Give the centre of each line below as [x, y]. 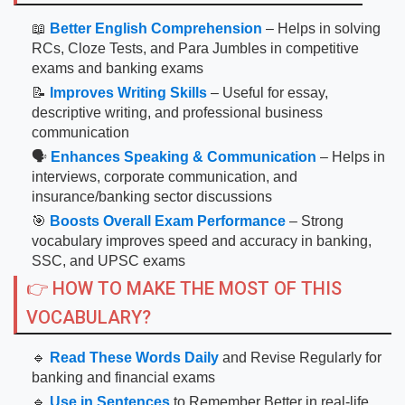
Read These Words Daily [134, 358]
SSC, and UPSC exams [108, 261]
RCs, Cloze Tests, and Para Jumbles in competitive [195, 48]
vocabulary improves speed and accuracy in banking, [202, 241]
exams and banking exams [118, 68]
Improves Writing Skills [128, 93]
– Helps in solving [321, 28]
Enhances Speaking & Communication [184, 157]
